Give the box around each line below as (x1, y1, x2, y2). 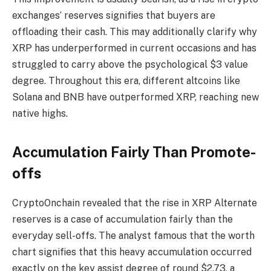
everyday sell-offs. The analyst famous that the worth (12, 229, 255, 241)
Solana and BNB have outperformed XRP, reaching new (12, 91, 259, 103)
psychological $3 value (145, 59, 248, 71)
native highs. (12, 108, 68, 120)
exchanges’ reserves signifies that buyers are (12, 10, 215, 22)
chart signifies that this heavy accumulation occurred (12, 246, 252, 258)
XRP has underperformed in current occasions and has (12, 42, 256, 54)
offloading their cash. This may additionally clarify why (12, 26, 257, 38)
